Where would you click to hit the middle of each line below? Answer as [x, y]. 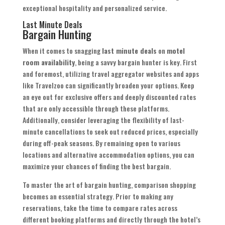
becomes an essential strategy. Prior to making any [98, 196]
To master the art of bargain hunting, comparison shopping [109, 185]
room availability [48, 62]
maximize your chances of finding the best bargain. [96, 166]
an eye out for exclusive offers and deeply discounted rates [109, 97]
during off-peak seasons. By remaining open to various [101, 143]
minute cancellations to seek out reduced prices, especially [110, 132]
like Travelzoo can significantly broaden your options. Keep [108, 85]
